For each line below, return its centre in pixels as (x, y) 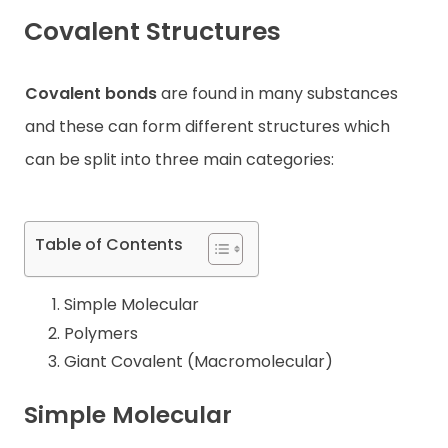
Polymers (101, 333)
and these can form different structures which (207, 126)
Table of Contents (109, 245)
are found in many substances (279, 93)
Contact (56, 50)
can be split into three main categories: (179, 159)
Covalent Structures (152, 32)
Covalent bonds (93, 93)
